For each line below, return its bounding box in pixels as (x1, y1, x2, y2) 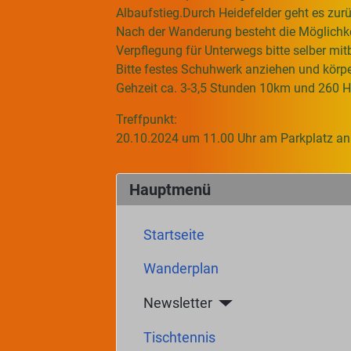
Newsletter (143, 295, 212, 311)
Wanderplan (143, 261, 219, 277)
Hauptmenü (129, 180, 211, 199)
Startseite (143, 226, 204, 243)
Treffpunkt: (116, 112, 177, 127)
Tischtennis (143, 329, 215, 346)
